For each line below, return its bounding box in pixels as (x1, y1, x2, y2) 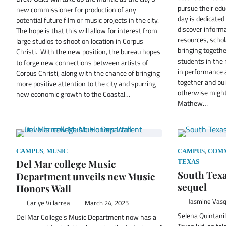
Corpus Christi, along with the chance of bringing (16, 67, 160, 79)
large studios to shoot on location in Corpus (16, 35, 143, 47)
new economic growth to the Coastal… (16, 88, 130, 100)
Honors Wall (16, 181, 71, 195)
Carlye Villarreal (26, 198, 72, 208)
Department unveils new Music (16, 169, 155, 183)
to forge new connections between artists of (16, 56, 148, 68)
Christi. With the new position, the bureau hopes (16, 46, 160, 58)
